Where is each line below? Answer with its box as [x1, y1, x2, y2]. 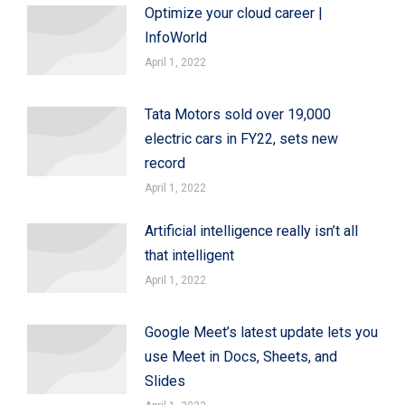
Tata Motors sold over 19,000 [145, 105, 331, 123]
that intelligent [145, 246, 234, 264]
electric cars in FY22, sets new [145, 129, 338, 147]
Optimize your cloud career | [145, 4, 323, 22]
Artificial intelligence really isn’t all [145, 221, 358, 240]
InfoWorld [145, 28, 207, 46]
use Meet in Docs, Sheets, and [145, 347, 337, 365]
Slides [145, 372, 185, 390]
